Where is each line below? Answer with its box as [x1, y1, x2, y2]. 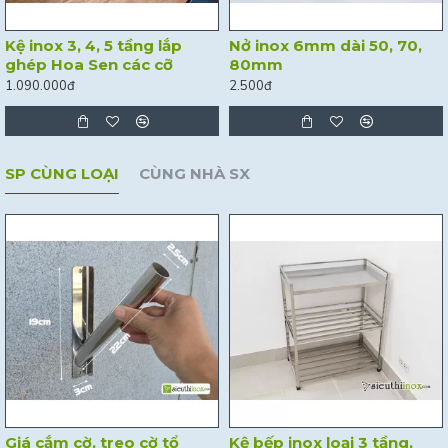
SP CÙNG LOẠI [5, 164, 119, 183]
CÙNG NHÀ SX [139, 164, 250, 183]
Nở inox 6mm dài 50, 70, [229, 36, 422, 55]
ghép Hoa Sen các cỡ [5, 55, 173, 74]
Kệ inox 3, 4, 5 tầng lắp [5, 36, 182, 55]
